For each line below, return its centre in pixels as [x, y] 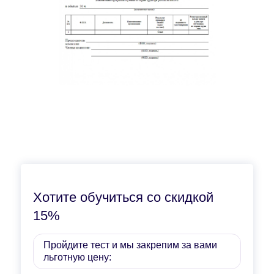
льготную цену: [77, 257]
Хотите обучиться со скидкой [123, 197]
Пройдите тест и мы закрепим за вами [130, 245]
